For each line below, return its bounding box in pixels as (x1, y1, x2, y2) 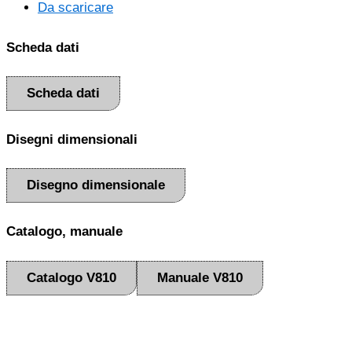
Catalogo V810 (27, 269, 116, 285)
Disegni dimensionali (6, 131, 137, 147)
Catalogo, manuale (6, 224, 123, 240)
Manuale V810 (157, 269, 243, 285)
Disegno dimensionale (27, 178, 165, 193)
